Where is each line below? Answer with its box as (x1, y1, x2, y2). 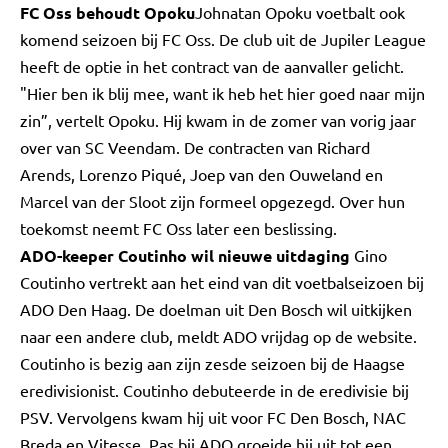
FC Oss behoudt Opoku (20, 2, 195, 23)
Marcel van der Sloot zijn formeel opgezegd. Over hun (20, 191, 405, 211)
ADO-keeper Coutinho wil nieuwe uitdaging (20, 245, 354, 266)
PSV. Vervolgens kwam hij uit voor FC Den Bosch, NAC (20, 407, 406, 427)
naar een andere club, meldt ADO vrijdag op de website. (20, 326, 417, 346)
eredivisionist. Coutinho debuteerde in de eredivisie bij (20, 380, 409, 400)
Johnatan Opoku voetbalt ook (195, 2, 405, 22)
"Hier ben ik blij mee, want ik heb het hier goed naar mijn (20, 83, 425, 103)
